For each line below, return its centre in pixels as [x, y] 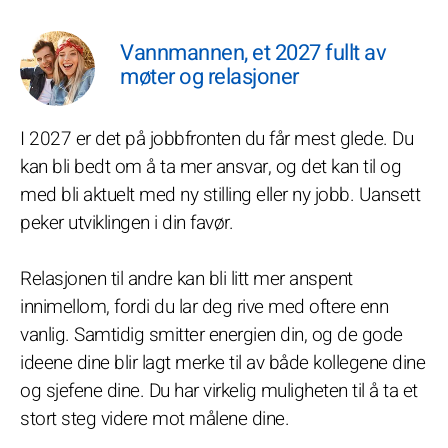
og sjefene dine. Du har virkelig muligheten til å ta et [219, 391]
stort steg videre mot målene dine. [154, 419]
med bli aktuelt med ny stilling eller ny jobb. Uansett [220, 195]
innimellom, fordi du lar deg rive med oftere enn [204, 307]
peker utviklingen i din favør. [126, 223]
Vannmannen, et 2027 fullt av [253, 53]
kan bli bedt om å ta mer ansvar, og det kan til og [210, 167]
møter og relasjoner [209, 77]
